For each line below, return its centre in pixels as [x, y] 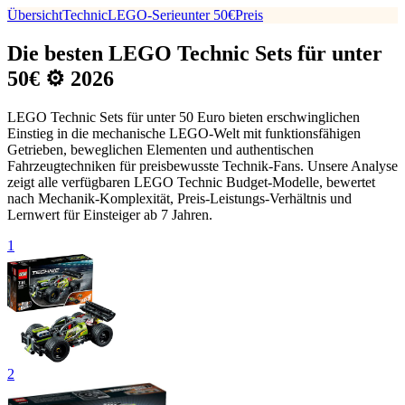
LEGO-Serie [144, 15]
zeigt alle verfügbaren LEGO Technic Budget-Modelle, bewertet [191, 182]
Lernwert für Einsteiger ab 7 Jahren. [110, 214]
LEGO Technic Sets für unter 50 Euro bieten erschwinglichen [184, 117]
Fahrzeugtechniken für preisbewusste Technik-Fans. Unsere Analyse [202, 165]
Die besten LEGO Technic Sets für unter [195, 53]
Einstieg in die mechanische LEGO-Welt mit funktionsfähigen [184, 133]
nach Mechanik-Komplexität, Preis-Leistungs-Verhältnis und [179, 198]
